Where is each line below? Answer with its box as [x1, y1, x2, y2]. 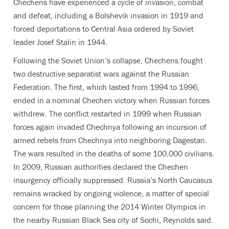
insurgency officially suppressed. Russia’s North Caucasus [13, 175, 212, 185]
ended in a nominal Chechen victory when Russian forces [13, 95, 210, 105]
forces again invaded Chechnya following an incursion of [13, 122, 207, 132]
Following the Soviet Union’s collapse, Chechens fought [13, 55, 203, 65]
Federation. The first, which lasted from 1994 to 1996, [13, 82, 199, 92]
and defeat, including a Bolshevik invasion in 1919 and [13, 10, 203, 20]
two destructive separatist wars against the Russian [13, 68, 189, 79]
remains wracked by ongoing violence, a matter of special [13, 188, 209, 198]
